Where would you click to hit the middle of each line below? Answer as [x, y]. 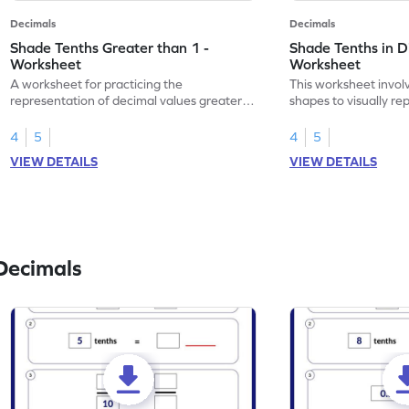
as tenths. [318, 116]
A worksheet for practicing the [97, 84]
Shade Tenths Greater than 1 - [110, 47]
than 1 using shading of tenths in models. [126, 116]
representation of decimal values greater [126, 100]
